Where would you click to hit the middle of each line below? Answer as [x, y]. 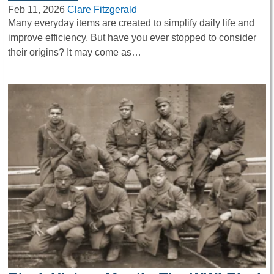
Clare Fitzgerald [102, 10]
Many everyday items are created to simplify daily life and [131, 23]
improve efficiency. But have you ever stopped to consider [132, 38]
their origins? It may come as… [75, 53]
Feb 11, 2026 [36, 10]
